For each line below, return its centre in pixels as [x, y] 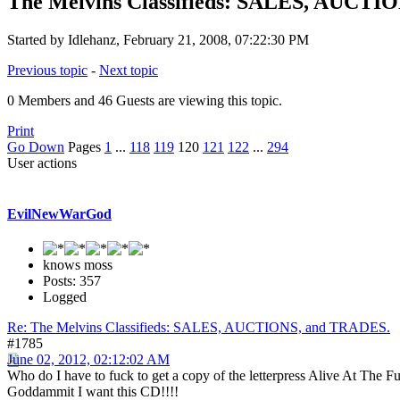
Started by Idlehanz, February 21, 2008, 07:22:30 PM [158, 39]
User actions [42, 162]
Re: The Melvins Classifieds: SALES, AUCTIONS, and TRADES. [199, 328]
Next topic [129, 70]
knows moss [78, 265]
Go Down [36, 146]
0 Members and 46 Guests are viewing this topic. [145, 100]
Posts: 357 [72, 281]
